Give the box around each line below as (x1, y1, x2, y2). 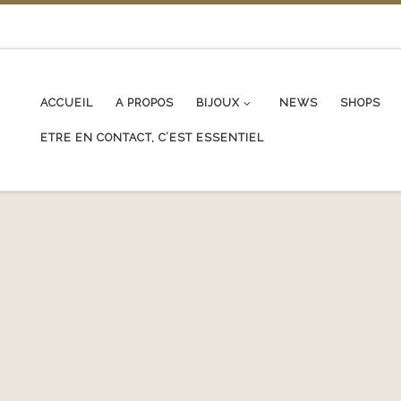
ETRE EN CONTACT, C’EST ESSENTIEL (40, 130, 265, 144)
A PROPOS (115, 95, 175, 109)
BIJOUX (196, 95, 241, 109)
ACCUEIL (40, 95, 94, 109)
